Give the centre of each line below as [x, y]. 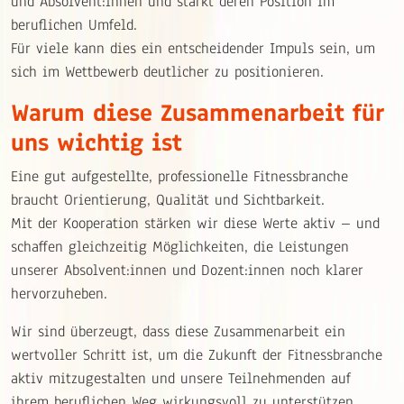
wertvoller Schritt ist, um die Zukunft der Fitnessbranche [197, 355]
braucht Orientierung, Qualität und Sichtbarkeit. [168, 200]
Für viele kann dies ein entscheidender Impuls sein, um [193, 49]
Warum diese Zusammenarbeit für [197, 113]
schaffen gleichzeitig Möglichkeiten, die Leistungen [180, 247]
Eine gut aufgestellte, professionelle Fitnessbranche [179, 177]
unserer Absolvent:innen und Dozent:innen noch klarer [187, 271]
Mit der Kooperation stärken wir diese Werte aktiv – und [195, 224]
